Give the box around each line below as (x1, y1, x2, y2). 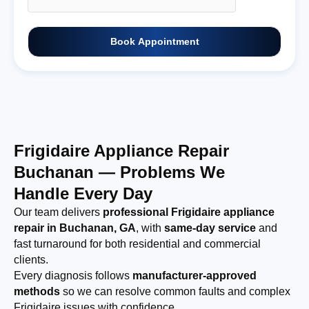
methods (14, 286, 60, 298)
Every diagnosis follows (14, 270, 132, 282)
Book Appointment (110, 37, 199, 48)
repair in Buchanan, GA (14, 222, 136, 235)
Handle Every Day (14, 184, 152, 203)
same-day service (164, 222, 256, 235)
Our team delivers (14, 206, 103, 219)
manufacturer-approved (132, 270, 257, 282)
